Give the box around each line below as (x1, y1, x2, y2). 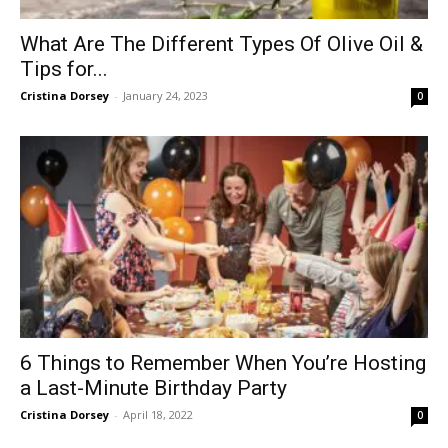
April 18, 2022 (123, 406, 193, 422)
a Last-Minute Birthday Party (20, 375, 287, 400)
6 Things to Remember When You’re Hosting (20, 350, 426, 375)
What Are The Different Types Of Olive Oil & (20, 32, 423, 57)
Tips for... (20, 57, 108, 82)
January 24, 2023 (123, 88, 208, 104)
